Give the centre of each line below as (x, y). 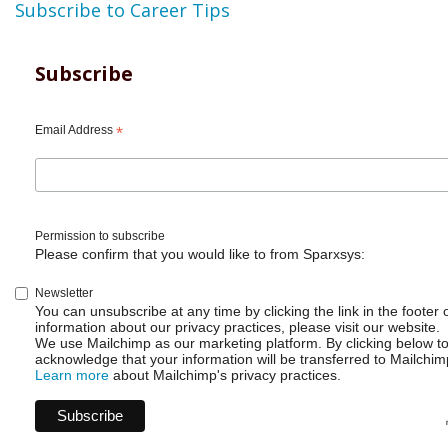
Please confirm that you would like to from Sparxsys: (200, 253)
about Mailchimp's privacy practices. (225, 375)
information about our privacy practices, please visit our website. (237, 327)
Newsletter (64, 293)
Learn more (72, 375)
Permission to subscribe (100, 235)
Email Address (75, 130)
